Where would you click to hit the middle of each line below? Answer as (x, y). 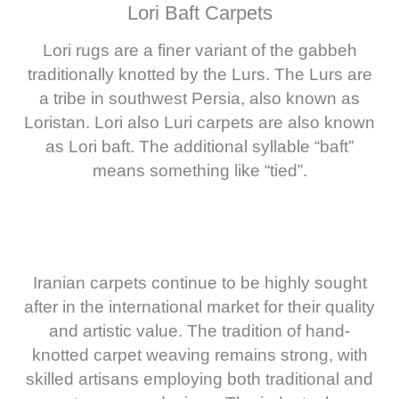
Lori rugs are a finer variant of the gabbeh (199, 50)
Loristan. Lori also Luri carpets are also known (199, 122)
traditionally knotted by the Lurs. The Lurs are (199, 74)
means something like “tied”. (199, 170)
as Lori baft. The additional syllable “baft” (199, 146)
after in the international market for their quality (199, 306)
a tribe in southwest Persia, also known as (199, 98)
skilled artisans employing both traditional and (199, 379)
